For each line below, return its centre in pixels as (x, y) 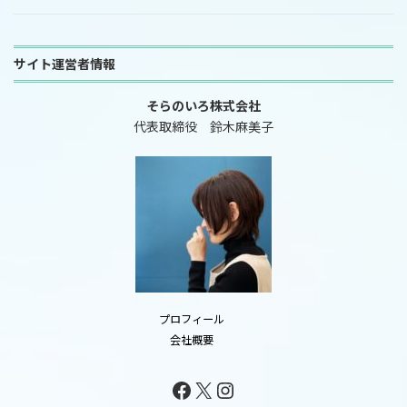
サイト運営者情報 (65, 65)
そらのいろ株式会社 (203, 106)
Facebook (216, 389)
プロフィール (192, 320)
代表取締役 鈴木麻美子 (203, 127)
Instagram (263, 389)
